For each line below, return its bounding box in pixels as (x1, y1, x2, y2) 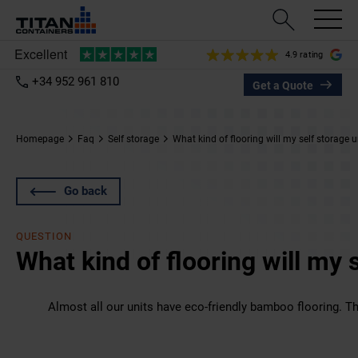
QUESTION (16, 230, 72, 242)
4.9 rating (284, 49, 324, 60)
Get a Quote (253, 79, 313, 92)
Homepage (16, 133, 64, 145)
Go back (64, 184, 107, 198)
